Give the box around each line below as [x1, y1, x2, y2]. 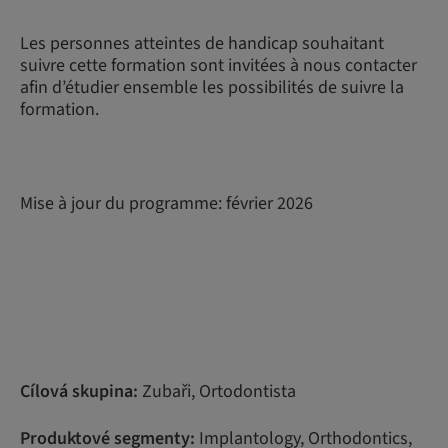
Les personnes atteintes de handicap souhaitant [20, 31, 384, 56]
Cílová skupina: [20, 379, 138, 404]
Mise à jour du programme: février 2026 [20, 191, 313, 216]
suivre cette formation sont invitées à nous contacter [20, 53, 417, 78]
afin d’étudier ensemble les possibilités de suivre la [20, 75, 404, 100]
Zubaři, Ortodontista [138, 379, 296, 404]
